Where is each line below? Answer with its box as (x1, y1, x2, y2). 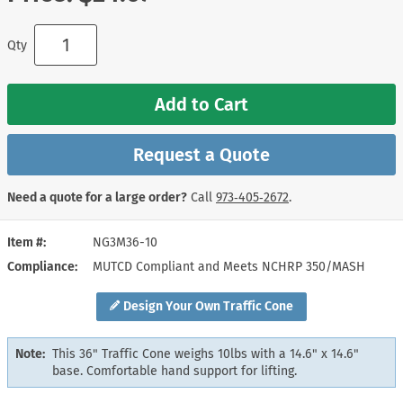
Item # (7, 235, 43, 251)
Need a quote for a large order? (7, 190, 187, 206)
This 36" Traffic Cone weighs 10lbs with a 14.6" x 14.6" (52, 346, 359, 363)
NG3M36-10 (93, 235, 157, 251)
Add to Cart (155, 94, 248, 116)
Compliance (7, 259, 75, 275)
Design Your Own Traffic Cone (122, 298, 293, 314)
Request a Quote (133, 144, 270, 166)
